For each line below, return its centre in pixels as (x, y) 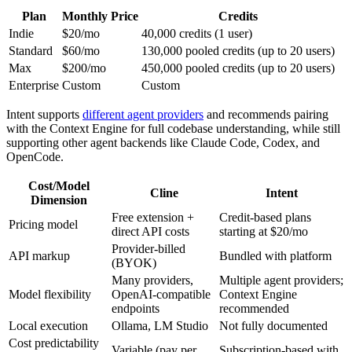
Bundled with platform (275, 255)
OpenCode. (35, 156)
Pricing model (43, 224)
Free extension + (153, 217)
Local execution (48, 325)
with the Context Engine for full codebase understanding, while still (173, 128)
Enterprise (34, 85)
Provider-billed (148, 248)
